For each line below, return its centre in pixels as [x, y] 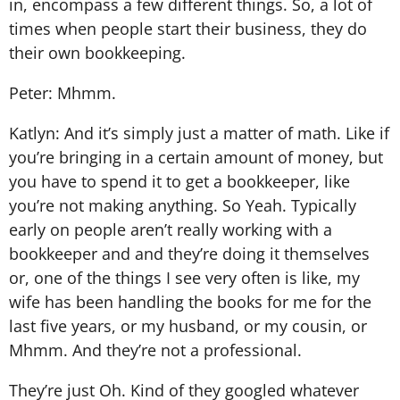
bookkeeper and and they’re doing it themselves [189, 253]
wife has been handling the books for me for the [190, 301]
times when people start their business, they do [188, 28]
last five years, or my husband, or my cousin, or [188, 325]
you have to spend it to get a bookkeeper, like [179, 181]
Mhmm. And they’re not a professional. [155, 350]
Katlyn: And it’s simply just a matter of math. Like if [199, 133]
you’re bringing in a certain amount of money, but [196, 157]
